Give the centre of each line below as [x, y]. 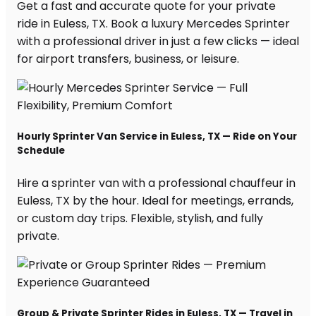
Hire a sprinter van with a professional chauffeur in [156, 183]
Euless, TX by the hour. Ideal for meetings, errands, [155, 200]
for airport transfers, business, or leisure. [128, 59]
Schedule [41, 151]
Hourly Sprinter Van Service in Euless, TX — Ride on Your [157, 137]
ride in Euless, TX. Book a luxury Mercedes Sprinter [153, 24]
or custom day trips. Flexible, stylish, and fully [140, 218]
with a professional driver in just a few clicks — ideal [158, 42]
